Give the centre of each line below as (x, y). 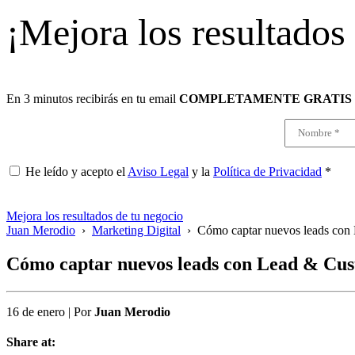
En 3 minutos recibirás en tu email (93, 99)
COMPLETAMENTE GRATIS (265, 99)
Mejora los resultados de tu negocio (95, 216)
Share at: (31, 342)
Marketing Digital (136, 230)
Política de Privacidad (267, 172)
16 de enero (36, 311)
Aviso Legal (158, 172)
